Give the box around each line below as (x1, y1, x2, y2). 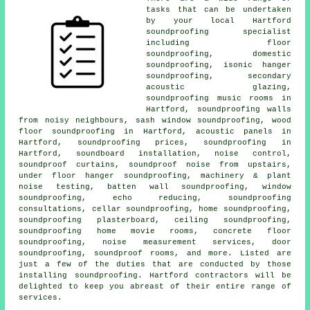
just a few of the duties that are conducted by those (19, 259, 291, 268)
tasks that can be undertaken (146, 5, 291, 14)
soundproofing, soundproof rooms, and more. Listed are (19, 248, 291, 257)
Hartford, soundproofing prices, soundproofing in (19, 138, 291, 147)
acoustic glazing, (146, 82, 291, 91)
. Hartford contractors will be (137, 271, 291, 280)
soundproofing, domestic (146, 49, 291, 58)
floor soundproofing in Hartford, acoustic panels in (19, 127, 291, 136)
